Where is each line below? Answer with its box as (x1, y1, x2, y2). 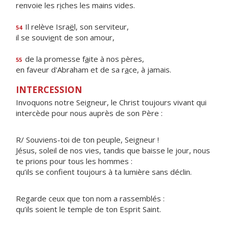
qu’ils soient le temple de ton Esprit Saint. (16, 204, 161, 214)
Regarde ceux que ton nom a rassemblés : (16, 193, 165, 203)
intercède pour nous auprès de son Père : (16, 108, 163, 118)
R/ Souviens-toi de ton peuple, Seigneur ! (16, 134, 159, 145)
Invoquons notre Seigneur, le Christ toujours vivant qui (16, 97, 207, 107)
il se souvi (16, 32, 50, 42)
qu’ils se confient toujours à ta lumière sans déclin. (16, 167, 192, 177)
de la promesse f (23, 54, 85, 64)
